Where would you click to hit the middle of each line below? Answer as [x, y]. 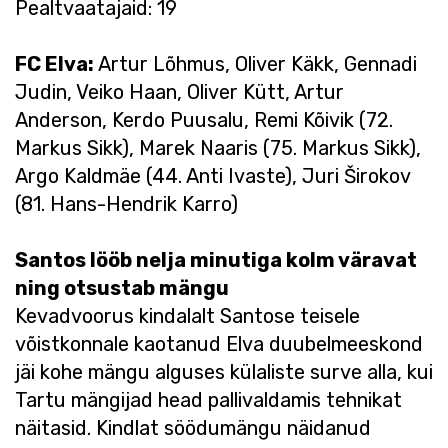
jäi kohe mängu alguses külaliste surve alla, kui [224, 372]
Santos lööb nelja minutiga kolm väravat [216, 260]
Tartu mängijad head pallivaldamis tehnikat [208, 400]
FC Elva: [56, 64]
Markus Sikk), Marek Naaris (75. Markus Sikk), [218, 148]
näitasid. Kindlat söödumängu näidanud [193, 428]
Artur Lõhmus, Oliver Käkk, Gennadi [257, 64]
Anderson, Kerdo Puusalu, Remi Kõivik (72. [204, 120]
